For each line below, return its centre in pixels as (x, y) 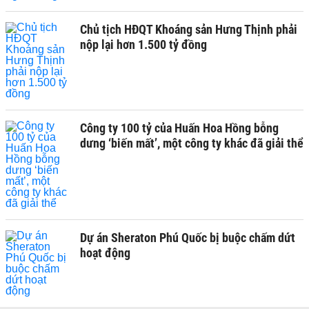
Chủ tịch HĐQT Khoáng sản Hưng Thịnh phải (189, 29)
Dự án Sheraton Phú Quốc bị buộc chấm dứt (188, 238)
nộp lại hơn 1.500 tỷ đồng (143, 44)
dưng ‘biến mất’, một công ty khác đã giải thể (192, 143)
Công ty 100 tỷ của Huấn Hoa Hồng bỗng (179, 128)
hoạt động (105, 253)
